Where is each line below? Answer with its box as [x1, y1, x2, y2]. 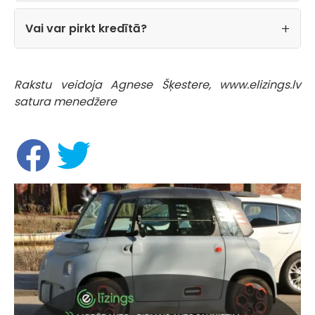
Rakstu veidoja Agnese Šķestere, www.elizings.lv [14, 77, 301, 94]
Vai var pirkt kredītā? [25, 20, 147, 37]
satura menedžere [14, 94, 117, 110]
